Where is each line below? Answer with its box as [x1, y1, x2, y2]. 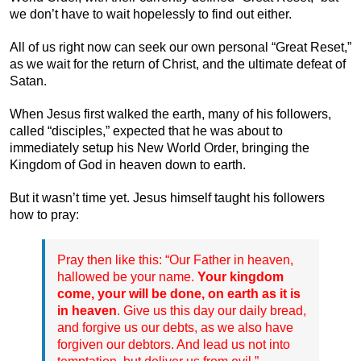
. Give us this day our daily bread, [117, 303, 306, 317]
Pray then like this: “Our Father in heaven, [57, 252, 293, 267]
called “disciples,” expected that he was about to [10, 123, 283, 138]
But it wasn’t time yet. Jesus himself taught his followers [10, 190, 325, 205]
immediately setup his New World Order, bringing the [10, 140, 309, 155]
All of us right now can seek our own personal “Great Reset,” [10, 39, 351, 54]
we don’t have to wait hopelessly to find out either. [10, 6, 292, 21]
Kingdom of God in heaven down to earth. [10, 157, 246, 172]
